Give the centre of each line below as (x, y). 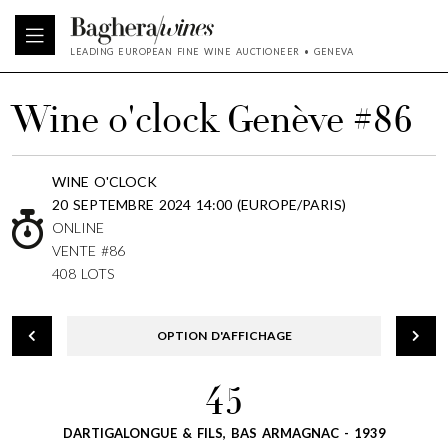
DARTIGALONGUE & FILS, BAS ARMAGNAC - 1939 (224, 433)
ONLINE (78, 227)
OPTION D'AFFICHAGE (224, 335)
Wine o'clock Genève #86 (212, 124)
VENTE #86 (88, 250)
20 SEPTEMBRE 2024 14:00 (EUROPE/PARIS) (199, 204)
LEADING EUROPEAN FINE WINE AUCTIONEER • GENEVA (211, 51)
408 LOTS (83, 273)
